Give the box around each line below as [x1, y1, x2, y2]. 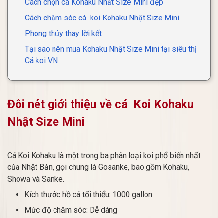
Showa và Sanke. [7, 174, 64, 183]
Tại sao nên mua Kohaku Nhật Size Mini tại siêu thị [25, 44, 197, 54]
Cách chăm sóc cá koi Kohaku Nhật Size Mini [25, 13, 179, 22]
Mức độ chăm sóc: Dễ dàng [24, 205, 117, 215]
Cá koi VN [25, 56, 58, 65]
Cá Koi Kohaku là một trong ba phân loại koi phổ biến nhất [7, 151, 200, 160]
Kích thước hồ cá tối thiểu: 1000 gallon [24, 190, 152, 199]
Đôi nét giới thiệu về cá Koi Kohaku [7, 97, 194, 111]
